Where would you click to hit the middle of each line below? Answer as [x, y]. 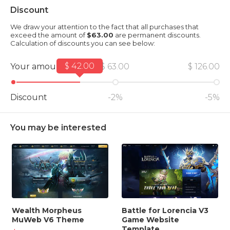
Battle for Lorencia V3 [165, 210]
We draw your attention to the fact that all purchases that [104, 27]
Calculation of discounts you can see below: [83, 43]
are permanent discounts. [157, 35]
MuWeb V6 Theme [48, 219]
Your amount [38, 67]
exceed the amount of [49, 35]
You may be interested [58, 128]
